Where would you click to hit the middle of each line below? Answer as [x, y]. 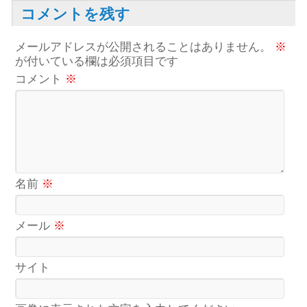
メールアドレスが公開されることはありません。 [144, 47]
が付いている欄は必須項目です [97, 61]
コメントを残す [76, 14]
